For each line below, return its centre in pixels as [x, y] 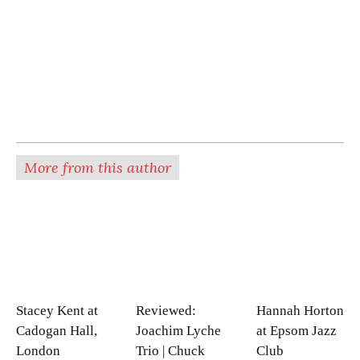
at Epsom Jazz [296, 330]
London [38, 350]
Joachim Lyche [179, 330]
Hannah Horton [300, 310]
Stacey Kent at [57, 310]
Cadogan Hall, [57, 330]
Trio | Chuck [171, 350]
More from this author [98, 168]
